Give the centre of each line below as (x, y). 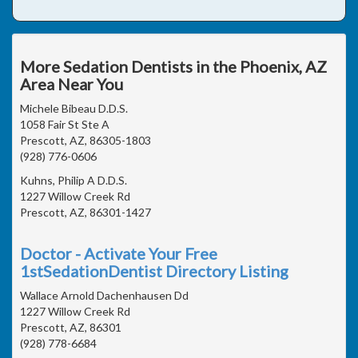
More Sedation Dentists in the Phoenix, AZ (173, 66)
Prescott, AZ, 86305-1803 (86, 140)
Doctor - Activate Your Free (119, 253)
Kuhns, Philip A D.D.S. (74, 180)
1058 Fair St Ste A (65, 124)
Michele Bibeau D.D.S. (74, 108)
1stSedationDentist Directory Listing (154, 270)
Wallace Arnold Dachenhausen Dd (104, 295)
